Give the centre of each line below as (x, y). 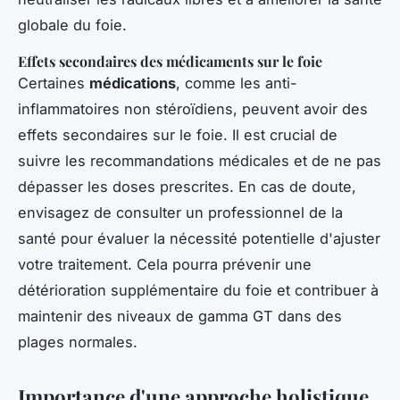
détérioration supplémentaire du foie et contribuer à (198, 290)
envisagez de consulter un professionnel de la (180, 212)
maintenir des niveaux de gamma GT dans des (180, 316)
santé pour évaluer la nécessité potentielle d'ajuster (199, 238)
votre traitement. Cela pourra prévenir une (165, 264)
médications (133, 83)
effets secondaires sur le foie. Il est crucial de (178, 134)
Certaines (54, 83)
